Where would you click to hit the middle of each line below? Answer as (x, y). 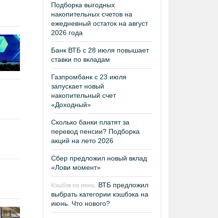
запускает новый (78, 86)
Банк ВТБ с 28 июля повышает (100, 50)
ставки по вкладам (81, 59)
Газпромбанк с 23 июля (89, 77)
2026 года (67, 33)
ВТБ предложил (122, 185)
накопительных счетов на (92, 14)
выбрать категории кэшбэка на (100, 194)
